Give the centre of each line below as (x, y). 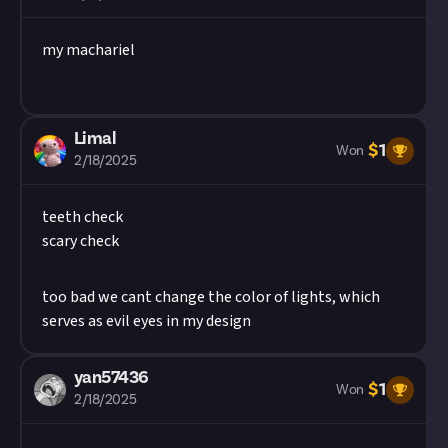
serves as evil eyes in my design (146, 320)
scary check (80, 240)
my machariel (88, 49)
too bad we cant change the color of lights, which (211, 296)
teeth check (82, 216)
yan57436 (111, 377)
